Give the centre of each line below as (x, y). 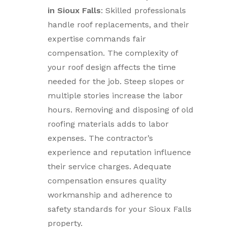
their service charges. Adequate (110, 166)
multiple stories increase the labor (116, 96)
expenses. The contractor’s (101, 138)
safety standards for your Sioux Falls (120, 209)
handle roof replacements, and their (119, 25)
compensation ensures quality (107, 181)
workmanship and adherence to (110, 195)
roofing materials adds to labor (108, 124)
